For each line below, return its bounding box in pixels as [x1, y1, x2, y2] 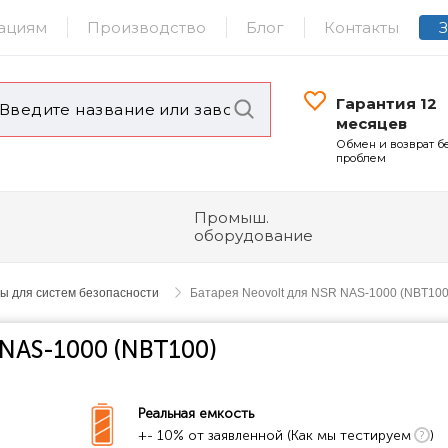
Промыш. [194, 208, 269, 227]
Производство [87, 17, 206, 37]
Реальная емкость [137, 405, 254, 422]
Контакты [324, 17, 399, 37]
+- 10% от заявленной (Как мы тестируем [137, 427, 411, 444]
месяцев [336, 114, 408, 133]
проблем [336, 151, 387, 165]
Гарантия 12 [336, 94, 438, 113]
